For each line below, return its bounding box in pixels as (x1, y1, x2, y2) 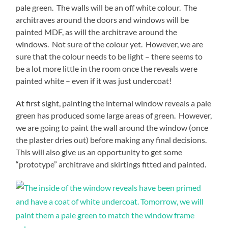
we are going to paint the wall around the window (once (16, 122, 209, 132)
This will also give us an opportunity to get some (16, 147, 183, 157)
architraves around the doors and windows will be (16, 14, 189, 24)
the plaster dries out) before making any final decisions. (16, 134, 209, 145)
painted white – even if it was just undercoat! (16, 75, 172, 85)
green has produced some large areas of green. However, (16, 110, 212, 120)
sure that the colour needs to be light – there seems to (16, 51, 203, 61)
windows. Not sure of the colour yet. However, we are (16, 39, 204, 49)
